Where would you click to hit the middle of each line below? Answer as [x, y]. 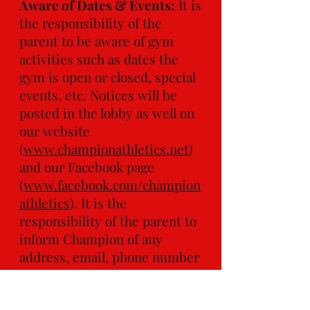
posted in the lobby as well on [107, 113]
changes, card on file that [93, 275]
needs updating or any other [103, 293]
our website [55, 131]
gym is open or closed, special [108, 77]
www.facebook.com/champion [112, 185]
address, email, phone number [109, 257]
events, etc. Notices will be [98, 95]
